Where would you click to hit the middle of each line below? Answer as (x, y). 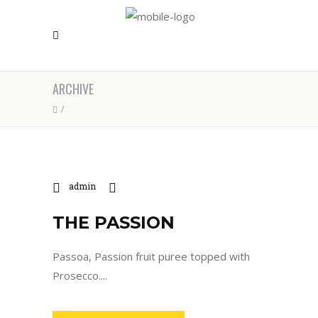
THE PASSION (114, 222)
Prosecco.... (80, 275)
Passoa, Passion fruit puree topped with (151, 256)
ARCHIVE (73, 89)
